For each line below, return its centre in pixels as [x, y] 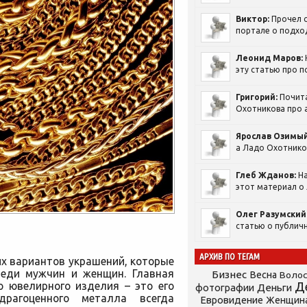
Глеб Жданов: [266, 175]
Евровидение [231, 300]
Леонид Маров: [269, 58]
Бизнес [229, 274]
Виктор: [253, 19]
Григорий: [257, 97]
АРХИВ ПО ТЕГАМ [230, 257]
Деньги [274, 287]
